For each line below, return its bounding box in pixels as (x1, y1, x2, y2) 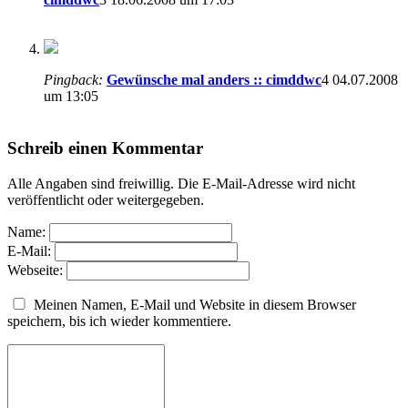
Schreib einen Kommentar (7, 138, 203, 158)
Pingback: (44, 72, 103, 88)
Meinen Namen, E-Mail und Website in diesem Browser (34, 296, 356, 312)
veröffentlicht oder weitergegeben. (7, 191, 204, 208)
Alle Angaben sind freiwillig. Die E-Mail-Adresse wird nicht (7, 175, 355, 191)
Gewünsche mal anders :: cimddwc (107, 72, 321, 88)
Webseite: (7, 261, 63, 278)
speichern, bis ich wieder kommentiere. (7, 312, 231, 329)
